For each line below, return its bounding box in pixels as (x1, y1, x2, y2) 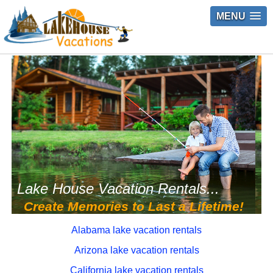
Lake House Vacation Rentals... (17, 180, 219, 197)
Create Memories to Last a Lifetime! (24, 199, 244, 213)
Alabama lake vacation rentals (71, 224, 202, 235)
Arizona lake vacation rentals (74, 244, 199, 255)
